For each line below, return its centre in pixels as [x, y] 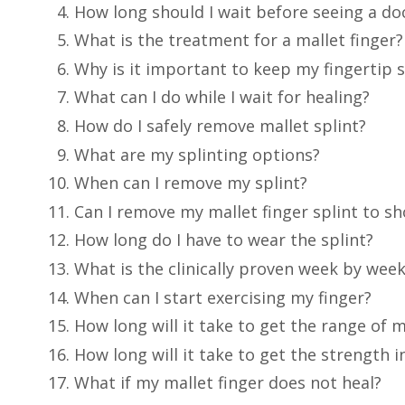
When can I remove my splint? [191, 183]
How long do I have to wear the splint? [224, 240]
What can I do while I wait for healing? [222, 97]
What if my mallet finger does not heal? [228, 383]
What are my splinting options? [197, 154]
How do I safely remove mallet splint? [220, 125]
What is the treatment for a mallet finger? [239, 40]
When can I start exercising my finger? [223, 297]
